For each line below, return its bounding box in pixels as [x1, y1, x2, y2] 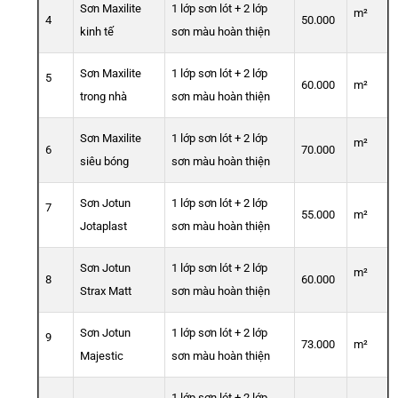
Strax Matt [80, 284, 131, 298]
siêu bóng [80, 155, 129, 169]
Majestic [80, 349, 123, 363]
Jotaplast [80, 219, 127, 234]
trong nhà [80, 90, 127, 104]
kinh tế [80, 25, 114, 39]
